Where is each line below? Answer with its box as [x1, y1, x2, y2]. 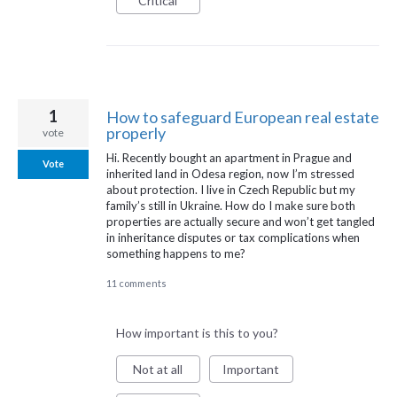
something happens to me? [106, 245, 245, 261]
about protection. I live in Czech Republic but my [106, 182, 355, 197]
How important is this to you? [115, 324, 278, 340]
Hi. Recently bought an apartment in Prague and [106, 150, 352, 165]
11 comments [106, 276, 167, 289]
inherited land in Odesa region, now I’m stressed [106, 166, 354, 181]
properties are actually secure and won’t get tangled [106, 214, 375, 229]
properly [106, 122, 166, 143]
